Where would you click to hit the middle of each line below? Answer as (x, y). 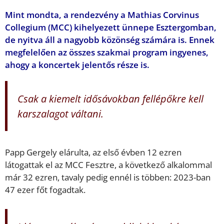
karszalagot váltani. (60, 113)
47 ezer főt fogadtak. (45, 190)
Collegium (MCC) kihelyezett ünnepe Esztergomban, (111, 27)
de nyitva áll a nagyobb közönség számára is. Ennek (110, 39)
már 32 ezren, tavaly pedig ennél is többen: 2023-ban (108, 177)
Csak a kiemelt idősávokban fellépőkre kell (110, 98)
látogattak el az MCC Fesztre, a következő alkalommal (108, 165)
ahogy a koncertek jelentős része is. (77, 64)
